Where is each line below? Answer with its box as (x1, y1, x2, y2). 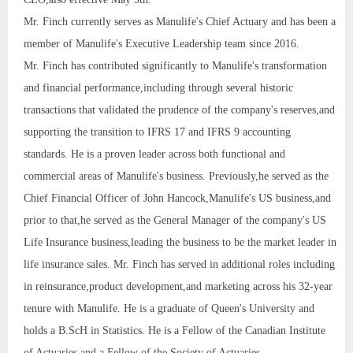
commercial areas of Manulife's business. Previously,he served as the (24, 169, 329, 182)
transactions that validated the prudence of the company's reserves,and (24, 103, 335, 116)
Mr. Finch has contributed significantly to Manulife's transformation (24, 59, 327, 72)
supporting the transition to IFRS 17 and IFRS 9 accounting (24, 125, 291, 138)
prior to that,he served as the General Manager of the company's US (24, 214, 326, 226)
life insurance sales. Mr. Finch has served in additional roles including (24, 258, 335, 270)
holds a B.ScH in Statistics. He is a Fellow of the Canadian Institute (24, 324, 325, 336)
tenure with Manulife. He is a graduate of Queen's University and (24, 302, 314, 314)
